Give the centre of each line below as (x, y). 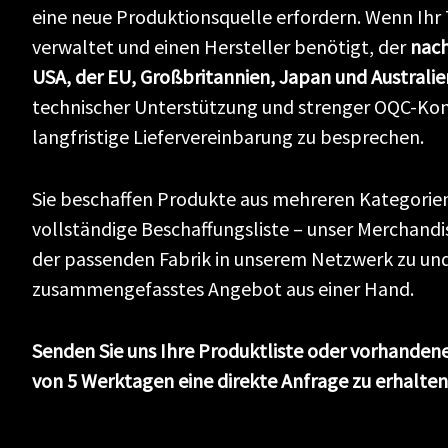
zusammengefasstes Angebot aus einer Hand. (223, 288)
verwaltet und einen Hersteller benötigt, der (221, 46)
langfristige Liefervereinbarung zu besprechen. (228, 136)
